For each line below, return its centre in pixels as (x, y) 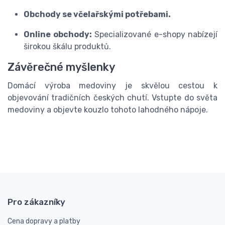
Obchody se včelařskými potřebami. (97, 14)
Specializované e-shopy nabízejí (154, 34)
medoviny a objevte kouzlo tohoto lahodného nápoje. (108, 110)
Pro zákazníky (36, 202)
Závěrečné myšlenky (61, 67)
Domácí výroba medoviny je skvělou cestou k (113, 86)
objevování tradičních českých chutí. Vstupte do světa (113, 98)
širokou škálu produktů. (67, 46)
